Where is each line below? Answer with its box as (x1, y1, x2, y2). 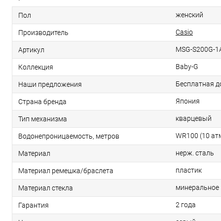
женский (176, 11, 203, 19)
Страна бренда (18, 98, 67, 106)
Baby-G (176, 63, 198, 71)
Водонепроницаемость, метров (18, 132, 119, 141)
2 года (176, 201, 196, 209)
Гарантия (18, 201, 49, 210)
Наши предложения (18, 80, 82, 89)
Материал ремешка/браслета (18, 167, 113, 175)
